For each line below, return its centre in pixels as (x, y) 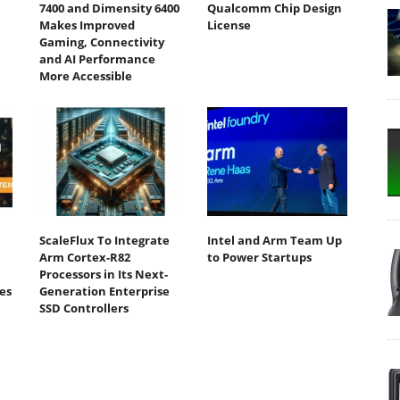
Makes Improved (87, 25)
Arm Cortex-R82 (85, 257)
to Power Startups (259, 257)
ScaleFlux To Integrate (104, 240)
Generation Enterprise (104, 291)
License (229, 25)
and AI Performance (97, 59)
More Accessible (86, 76)
